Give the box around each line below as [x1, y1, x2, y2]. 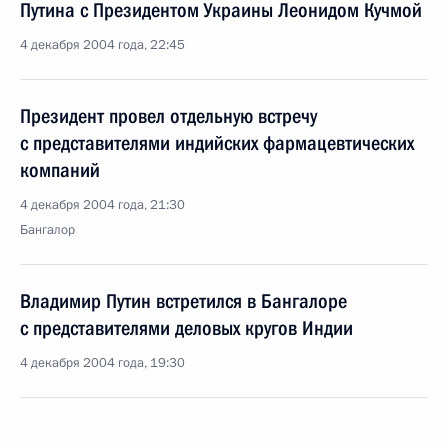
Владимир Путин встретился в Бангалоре [20, 289, 347, 313]
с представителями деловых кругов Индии [20, 316, 353, 340]
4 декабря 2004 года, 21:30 [20, 196, 185, 214]
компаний [20, 158, 100, 182]
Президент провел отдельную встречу [20, 104, 317, 128]
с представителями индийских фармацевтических [20, 131, 414, 155]
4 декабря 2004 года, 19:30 [20, 354, 185, 372]
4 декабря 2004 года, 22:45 [20, 36, 185, 54]
